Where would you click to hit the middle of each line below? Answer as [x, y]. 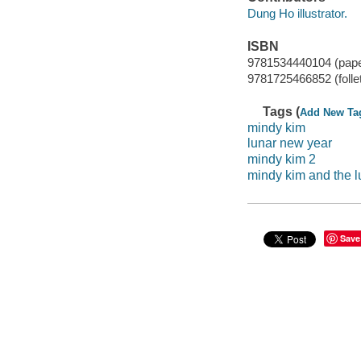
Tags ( [282, 112]
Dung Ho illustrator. [297, 13]
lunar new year [289, 143]
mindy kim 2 [281, 159]
